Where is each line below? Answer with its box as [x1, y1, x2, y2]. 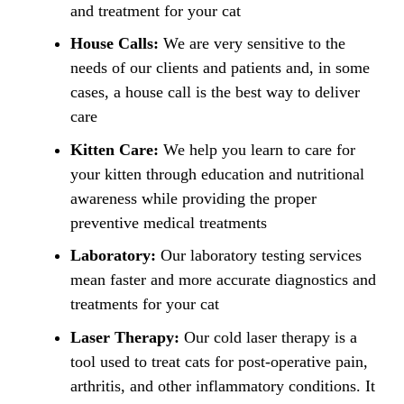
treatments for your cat [70, 295, 219, 314]
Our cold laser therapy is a [179, 327, 357, 346]
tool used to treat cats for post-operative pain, [70, 352, 368, 371]
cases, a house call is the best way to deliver [70, 83, 360, 102]
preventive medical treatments [70, 213, 267, 232]
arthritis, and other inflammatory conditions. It [70, 376, 375, 395]
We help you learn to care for [159, 140, 355, 159]
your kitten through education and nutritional [70, 164, 364, 183]
